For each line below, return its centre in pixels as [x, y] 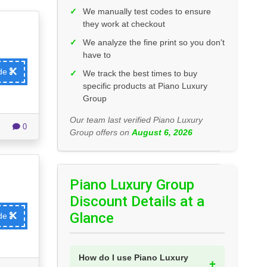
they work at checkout [124, 24]
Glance [92, 218]
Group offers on [101, 133]
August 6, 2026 [162, 133]
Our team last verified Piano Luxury [136, 120]
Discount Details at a [137, 202]
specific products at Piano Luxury [145, 86]
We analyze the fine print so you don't [154, 43]
